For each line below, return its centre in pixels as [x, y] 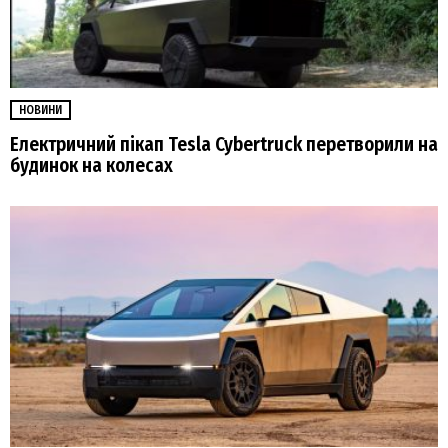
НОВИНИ [40, 109]
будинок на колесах [91, 165]
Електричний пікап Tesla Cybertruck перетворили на [224, 144]
